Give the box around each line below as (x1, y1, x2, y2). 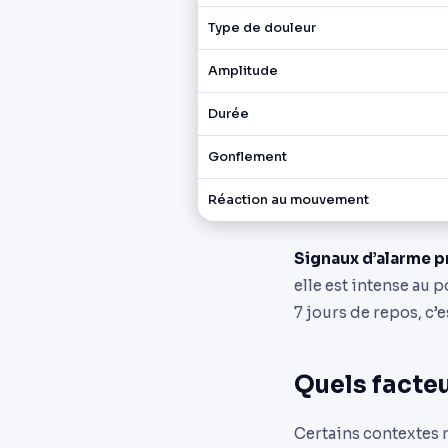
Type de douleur (208, 20, 317, 36)
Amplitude (208, 63, 279, 79)
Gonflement (208, 149, 288, 165)
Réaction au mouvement (208, 192, 370, 208)
